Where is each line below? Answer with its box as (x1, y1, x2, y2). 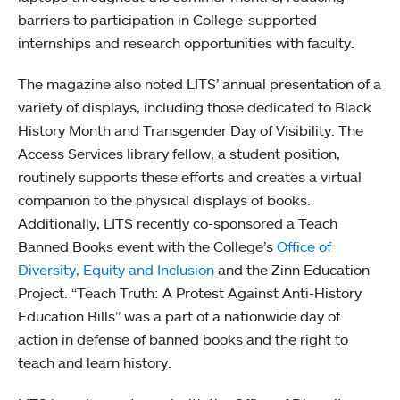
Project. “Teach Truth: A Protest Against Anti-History (18, 283, 362, 302)
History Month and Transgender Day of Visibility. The (18, 121, 363, 139)
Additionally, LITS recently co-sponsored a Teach (18, 213, 337, 232)
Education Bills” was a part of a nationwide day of (18, 306, 340, 325)
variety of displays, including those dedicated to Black (18, 97, 371, 116)
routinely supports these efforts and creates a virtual (18, 167, 362, 186)
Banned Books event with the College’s (18, 237, 277, 255)
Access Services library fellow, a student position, (18, 144, 340, 162)
